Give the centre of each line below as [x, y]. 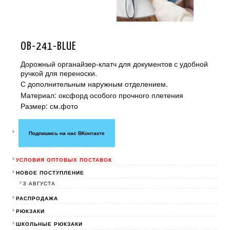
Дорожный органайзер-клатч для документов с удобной [114, 64]
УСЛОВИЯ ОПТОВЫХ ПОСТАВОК [64, 160]
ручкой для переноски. [59, 73]
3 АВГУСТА [40, 183]
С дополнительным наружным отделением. [94, 84]
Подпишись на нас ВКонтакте [67, 133]
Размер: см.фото [49, 106]
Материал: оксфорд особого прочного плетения [102, 95]
